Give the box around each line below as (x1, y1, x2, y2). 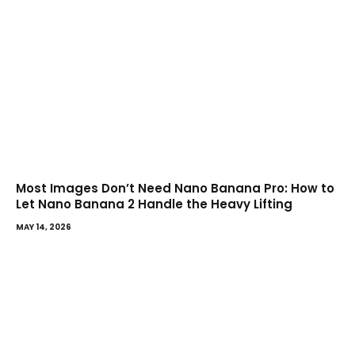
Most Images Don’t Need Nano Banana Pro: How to (16, 179, 334, 197)
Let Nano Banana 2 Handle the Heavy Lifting (16, 195, 292, 212)
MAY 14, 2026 (16, 220, 71, 233)
